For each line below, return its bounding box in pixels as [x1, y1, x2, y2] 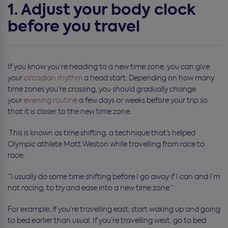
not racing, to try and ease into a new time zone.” [8, 183, 173, 192]
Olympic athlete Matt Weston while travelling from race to [8, 139, 205, 149]
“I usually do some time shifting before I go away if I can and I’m [8, 172, 220, 181]
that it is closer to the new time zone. [8, 106, 131, 116]
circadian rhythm [24, 73, 82, 82]
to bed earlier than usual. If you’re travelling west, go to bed [8, 215, 206, 225]
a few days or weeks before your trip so [77, 95, 208, 105]
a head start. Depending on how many [82, 73, 214, 82]
